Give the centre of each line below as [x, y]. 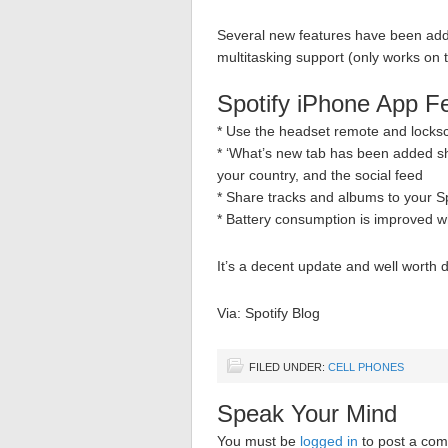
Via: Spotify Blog [268, 313]
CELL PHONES [366, 367]
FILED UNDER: [288, 367]
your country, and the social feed [320, 175]
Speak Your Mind [307, 413]
